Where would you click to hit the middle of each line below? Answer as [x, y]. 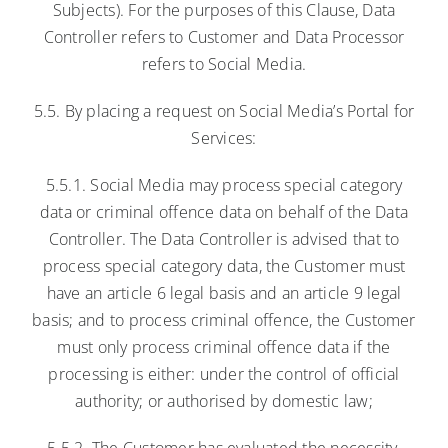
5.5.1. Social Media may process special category [224, 184]
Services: [224, 137]
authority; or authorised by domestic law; [224, 400]
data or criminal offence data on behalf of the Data [224, 211]
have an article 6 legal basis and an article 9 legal [224, 292]
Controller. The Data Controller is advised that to [224, 238]
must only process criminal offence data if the [224, 346]
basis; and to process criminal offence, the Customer [224, 319]
